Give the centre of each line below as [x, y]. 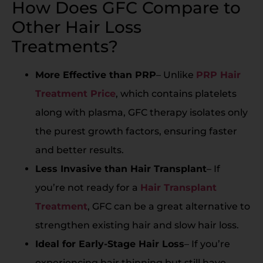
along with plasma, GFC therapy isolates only [141, 112]
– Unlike [176, 75]
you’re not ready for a [88, 187]
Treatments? [65, 46]
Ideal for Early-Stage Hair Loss [110, 244]
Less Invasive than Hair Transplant [121, 168]
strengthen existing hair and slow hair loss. [137, 225]
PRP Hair [218, 75]
